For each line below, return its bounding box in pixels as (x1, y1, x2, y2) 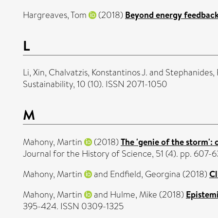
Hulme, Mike (110, 188, 157, 201)
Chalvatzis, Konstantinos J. (49, 66, 147, 79)
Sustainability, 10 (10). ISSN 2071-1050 (23, 78, 167, 91)
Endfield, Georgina (110, 168, 181, 181)
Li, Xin (23, 66, 45, 79)
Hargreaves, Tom (23, 8, 87, 21)
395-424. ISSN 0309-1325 (23, 200, 124, 213)
